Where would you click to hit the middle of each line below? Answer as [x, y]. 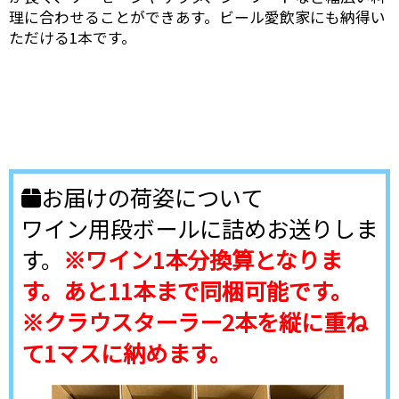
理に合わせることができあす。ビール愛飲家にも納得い [197, 16]
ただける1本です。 [73, 37]
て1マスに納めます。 [126, 352]
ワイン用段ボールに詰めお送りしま [199, 228]
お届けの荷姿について [151, 196]
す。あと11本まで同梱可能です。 [187, 290]
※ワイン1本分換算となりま [202, 259]
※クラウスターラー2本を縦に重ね [194, 321]
